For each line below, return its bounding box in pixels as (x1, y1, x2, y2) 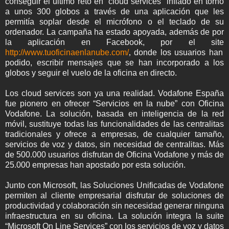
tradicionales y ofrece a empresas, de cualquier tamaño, (5, 129, 224, 139)
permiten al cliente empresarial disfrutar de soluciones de (5, 191, 224, 200)
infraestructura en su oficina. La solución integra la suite (5, 211, 224, 220)
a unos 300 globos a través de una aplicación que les (5, 7, 224, 16)
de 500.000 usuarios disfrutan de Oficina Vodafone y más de (5, 150, 224, 159)
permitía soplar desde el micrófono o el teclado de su (5, 17, 224, 26)
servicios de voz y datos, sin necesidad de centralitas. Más (5, 140, 224, 149)
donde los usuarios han (134, 48, 223, 57)
